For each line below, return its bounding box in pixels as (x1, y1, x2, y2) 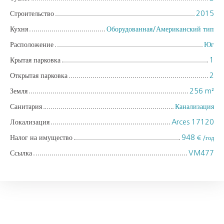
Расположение (10, 40, 53, 48)
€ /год (197, 134, 214, 141)
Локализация (10, 118, 49, 125)
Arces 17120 (171, 118, 214, 125)
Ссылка (10, 149, 32, 156)
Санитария (10, 102, 42, 110)
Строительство (10, 9, 54, 17)
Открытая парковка (10, 71, 67, 79)
